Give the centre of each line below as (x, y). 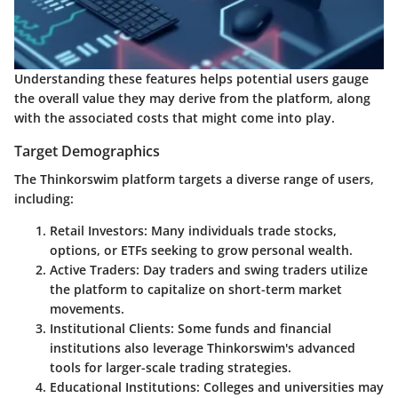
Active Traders (93, 270)
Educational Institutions (123, 387)
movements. (87, 309)
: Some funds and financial (251, 329)
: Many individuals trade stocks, (240, 231)
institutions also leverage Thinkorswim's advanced (203, 348)
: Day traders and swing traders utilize (252, 270)
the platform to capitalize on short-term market (196, 290)
